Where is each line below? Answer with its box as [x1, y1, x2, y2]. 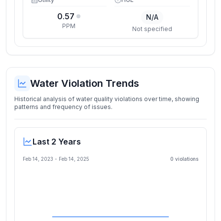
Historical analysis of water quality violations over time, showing [14, 95, 199, 103]
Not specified [132, 25, 172, 33]
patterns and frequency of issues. [14, 103, 112, 110]
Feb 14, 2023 [23, 156, 53, 162]
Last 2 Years [33, 137, 81, 147]
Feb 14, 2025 [59, 156, 89, 162]
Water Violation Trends [30, 77, 139, 89]
